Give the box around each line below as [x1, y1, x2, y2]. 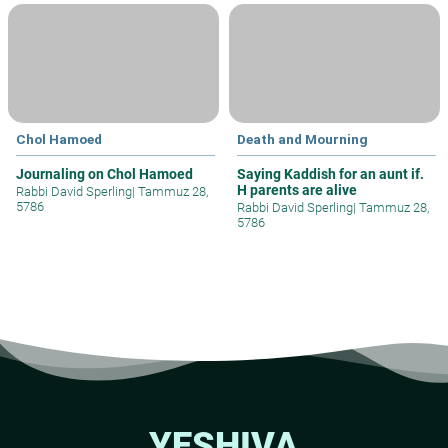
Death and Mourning [237, 130, 368, 147]
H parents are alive [237, 181, 357, 198]
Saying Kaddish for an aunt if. [237, 165, 424, 182]
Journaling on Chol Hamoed [16, 165, 193, 182]
